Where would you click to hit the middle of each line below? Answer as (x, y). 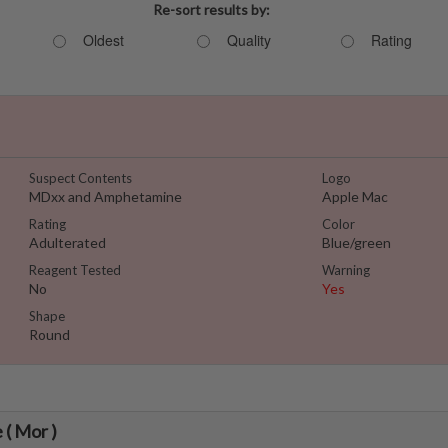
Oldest (103, 40)
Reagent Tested (75, 270)
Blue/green (356, 242)
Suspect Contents (80, 178)
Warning (345, 270)
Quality (249, 40)
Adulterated (67, 242)
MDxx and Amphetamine (105, 196)
